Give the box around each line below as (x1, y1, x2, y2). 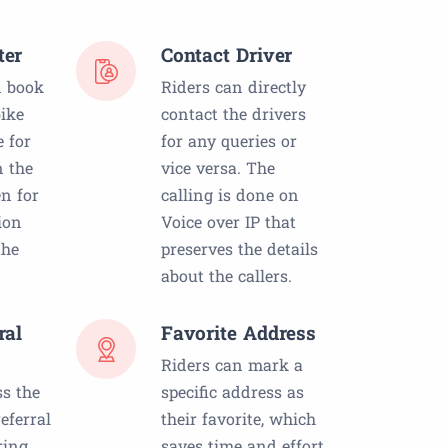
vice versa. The (161, 157, 275, 179)
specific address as (161, 381, 304, 403)
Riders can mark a (161, 354, 303, 376)
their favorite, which (161, 408, 316, 430)
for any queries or (161, 130, 297, 152)
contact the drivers (161, 103, 306, 125)
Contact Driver (161, 42, 293, 68)
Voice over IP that (161, 211, 296, 233)
